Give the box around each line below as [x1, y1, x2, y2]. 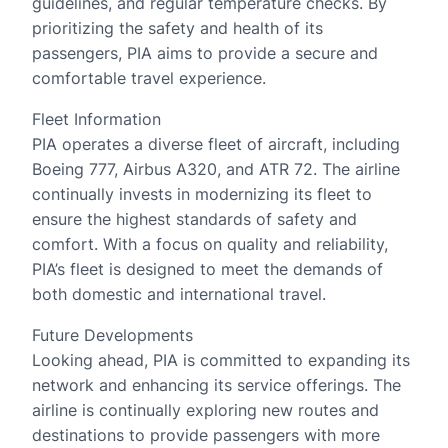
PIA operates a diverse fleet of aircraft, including [32, 134, 400, 154]
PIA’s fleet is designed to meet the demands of [32, 259, 383, 279]
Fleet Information [32, 109, 161, 129]
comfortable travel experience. [32, 68, 266, 88]
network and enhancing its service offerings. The [32, 375, 401, 395]
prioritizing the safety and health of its [32, 18, 323, 38]
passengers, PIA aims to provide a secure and [32, 43, 378, 63]
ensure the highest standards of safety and [32, 209, 357, 229]
